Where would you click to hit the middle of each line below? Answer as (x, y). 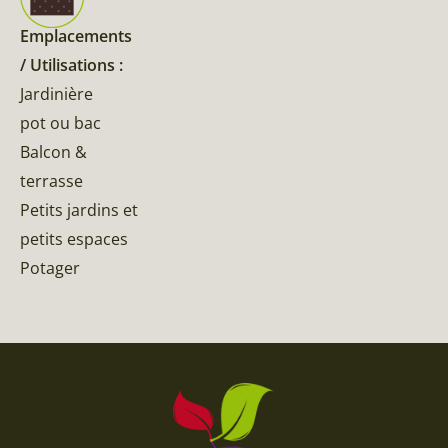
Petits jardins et (79, 210)
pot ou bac (60, 123)
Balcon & (53, 152)
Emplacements (76, 36)
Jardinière (56, 94)
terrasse (51, 181)
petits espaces (74, 239)
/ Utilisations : (71, 65)
